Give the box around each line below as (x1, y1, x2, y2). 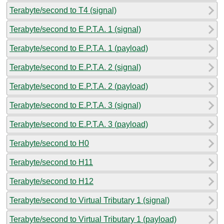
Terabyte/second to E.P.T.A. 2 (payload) (9, 81, 148, 90)
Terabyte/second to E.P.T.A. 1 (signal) (9, 24, 141, 33)
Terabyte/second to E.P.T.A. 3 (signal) (9, 100, 141, 109)
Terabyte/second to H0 (9, 138, 89, 147)
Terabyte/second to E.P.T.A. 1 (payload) (9, 43, 148, 52)
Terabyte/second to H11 (9, 157, 93, 166)
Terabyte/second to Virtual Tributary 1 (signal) (9, 195, 169, 204)
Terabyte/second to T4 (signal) (9, 5, 116, 14)
